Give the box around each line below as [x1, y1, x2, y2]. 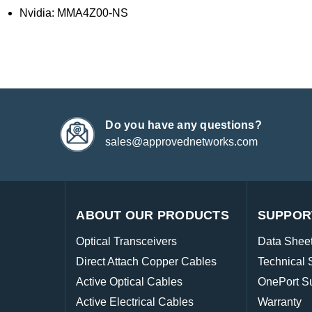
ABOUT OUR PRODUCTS [76, 208, 229, 223]
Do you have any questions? [105, 119, 262, 132]
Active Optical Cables [76, 276, 183, 288]
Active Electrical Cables [76, 296, 194, 309]
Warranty [257, 296, 302, 309]
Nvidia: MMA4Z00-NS [19, 7, 129, 19]
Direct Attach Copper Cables [76, 256, 217, 268]
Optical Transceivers [76, 235, 178, 248]
